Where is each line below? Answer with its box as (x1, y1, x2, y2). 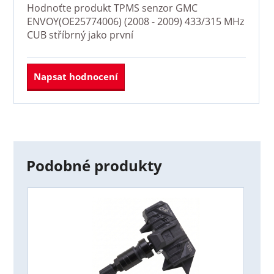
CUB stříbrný (26, 28, 86, 42)
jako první (85, 28, 133, 42)
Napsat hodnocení (33, 70, 118, 83)
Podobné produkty (26, 155, 162, 176)
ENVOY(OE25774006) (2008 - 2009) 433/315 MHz (26, 14, 244, 28)
